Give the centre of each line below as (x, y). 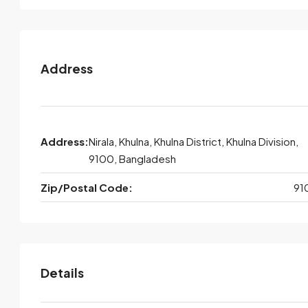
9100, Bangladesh (132, 158)
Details (62, 273)
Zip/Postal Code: (87, 187)
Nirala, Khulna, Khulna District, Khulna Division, (194, 141)
